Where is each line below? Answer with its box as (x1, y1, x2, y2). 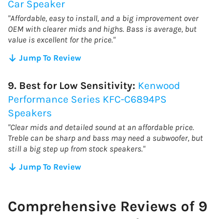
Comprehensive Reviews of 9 (8, 197, 207, 215)
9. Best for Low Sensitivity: (8, 79, 138, 91)
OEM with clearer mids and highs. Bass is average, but (8, 23, 197, 34)
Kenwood (138, 79, 180, 91)
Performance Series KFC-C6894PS (8, 93, 167, 105)
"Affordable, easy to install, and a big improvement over (8, 13, 198, 23)
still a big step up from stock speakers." (8, 143, 145, 153)
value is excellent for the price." (8, 34, 115, 44)
